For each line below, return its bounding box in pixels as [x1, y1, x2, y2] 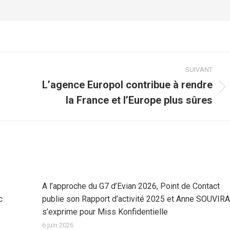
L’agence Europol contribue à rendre [42, 79, 213, 91]
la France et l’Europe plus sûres [66, 94, 213, 106]
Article [33, 87, 57, 97]
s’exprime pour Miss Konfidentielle [42, 207, 168, 217]
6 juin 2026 [42, 221, 73, 229]
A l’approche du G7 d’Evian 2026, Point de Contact [42, 181, 220, 191]
